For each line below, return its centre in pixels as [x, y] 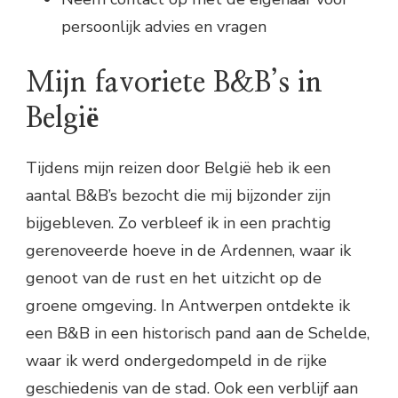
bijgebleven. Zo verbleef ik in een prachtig [179, 223]
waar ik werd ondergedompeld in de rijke [176, 361]
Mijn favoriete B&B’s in [174, 83]
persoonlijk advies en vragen [164, 27]
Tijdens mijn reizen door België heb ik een [178, 168]
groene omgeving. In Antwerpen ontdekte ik [188, 306]
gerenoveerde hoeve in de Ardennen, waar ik [188, 251]
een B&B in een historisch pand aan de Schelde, [198, 334]
